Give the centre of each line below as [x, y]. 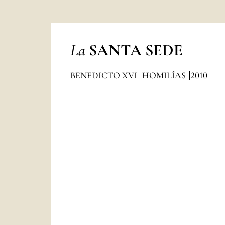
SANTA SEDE [136, 50]
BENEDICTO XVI [104, 75]
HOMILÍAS [165, 75]
